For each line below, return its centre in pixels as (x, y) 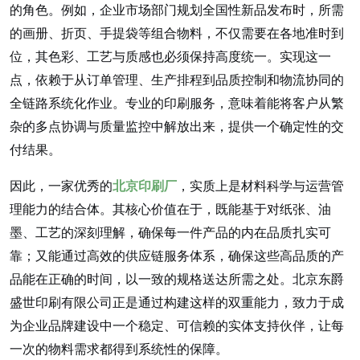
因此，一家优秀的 (61, 185)
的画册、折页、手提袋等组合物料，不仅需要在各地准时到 (176, 33)
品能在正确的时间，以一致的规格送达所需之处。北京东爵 (176, 278)
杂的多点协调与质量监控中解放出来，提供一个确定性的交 (176, 126)
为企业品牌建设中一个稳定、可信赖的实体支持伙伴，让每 (176, 325)
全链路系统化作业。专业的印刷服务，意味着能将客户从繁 (176, 102)
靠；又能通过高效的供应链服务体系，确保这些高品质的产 (176, 255)
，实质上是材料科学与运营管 (260, 185)
